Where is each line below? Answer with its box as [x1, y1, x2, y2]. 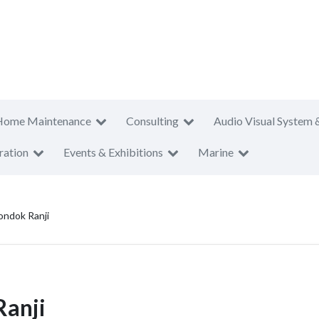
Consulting [126, 114, 179, 127]
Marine [198, 145, 234, 159]
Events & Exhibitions [63, 145, 163, 159]
